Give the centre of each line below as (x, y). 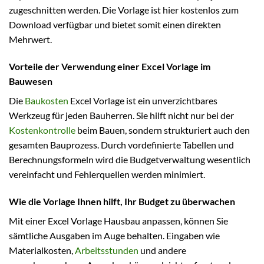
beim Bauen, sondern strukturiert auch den (163, 130)
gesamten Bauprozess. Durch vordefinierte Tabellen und (121, 145)
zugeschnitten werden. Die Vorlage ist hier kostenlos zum (124, 10)
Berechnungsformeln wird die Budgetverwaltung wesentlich (130, 160)
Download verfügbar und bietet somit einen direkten (115, 25)
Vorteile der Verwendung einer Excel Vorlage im (110, 67)
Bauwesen (31, 81)
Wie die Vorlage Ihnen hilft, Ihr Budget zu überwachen (122, 201)
